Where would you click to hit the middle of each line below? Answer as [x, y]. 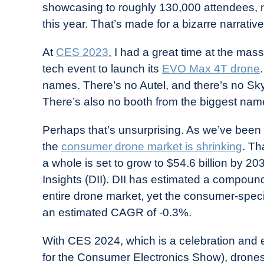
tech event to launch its [102, 69]
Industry [59, 30]
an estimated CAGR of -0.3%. [117, 212]
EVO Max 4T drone [211, 69]
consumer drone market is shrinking [152, 146]
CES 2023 [82, 52]
